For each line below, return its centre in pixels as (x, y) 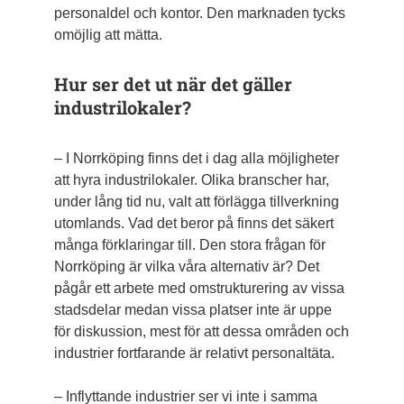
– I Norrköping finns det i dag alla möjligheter (196, 159)
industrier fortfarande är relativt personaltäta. (194, 353)
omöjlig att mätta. (108, 35)
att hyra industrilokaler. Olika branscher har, (191, 180)
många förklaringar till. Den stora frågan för (189, 245)
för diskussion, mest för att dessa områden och (201, 332)
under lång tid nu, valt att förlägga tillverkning (196, 202)
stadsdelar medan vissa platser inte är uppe (193, 310)
